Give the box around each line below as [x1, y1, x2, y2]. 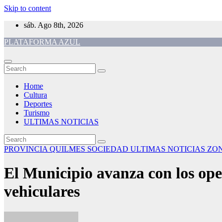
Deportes [24, 100, 52, 108]
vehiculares [4, 182, 80, 201]
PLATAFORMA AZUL [4, 38, 80, 46]
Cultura [24, 91, 47, 99]
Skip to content [4, 4, 51, 12]
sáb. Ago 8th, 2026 [24, 21, 83, 29]
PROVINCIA [4, 145, 50, 153]
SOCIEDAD [87, 145, 130, 153]
